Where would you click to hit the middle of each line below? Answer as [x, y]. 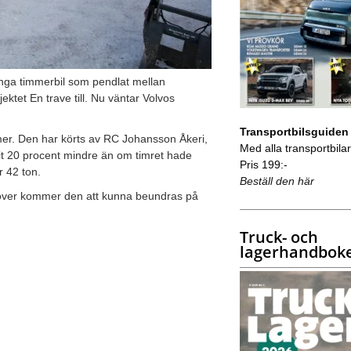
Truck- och [279, 237]
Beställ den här [277, 181]
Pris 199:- [263, 164]
